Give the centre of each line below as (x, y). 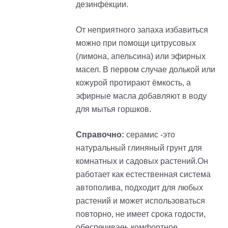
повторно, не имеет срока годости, (141, 214)
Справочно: (100, 134)
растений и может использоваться (140, 201)
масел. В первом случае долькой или (146, 69)
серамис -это (150, 134)
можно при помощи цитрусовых (136, 43)
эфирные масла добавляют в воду (141, 96)
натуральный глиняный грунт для (139, 148)
